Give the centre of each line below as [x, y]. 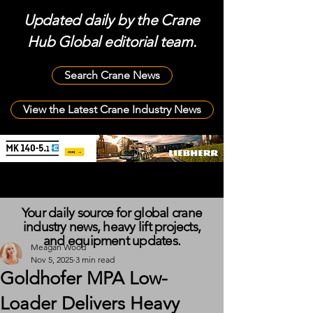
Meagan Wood [58, 247]
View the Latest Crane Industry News [112, 109]
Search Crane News [112, 75]
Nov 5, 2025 [52, 260]
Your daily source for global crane [112, 213]
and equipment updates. [112, 241]
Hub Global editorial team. [112, 42]
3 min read [95, 260]
